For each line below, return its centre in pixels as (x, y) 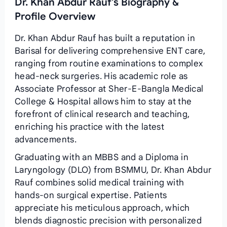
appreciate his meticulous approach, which (102, 208)
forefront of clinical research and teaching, (102, 114)
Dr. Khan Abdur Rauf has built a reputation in (105, 38)
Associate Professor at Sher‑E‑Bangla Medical (109, 89)
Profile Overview (55, 16)
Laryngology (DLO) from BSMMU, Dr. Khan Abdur (113, 170)
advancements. (46, 140)
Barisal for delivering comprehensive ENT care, (110, 51)
